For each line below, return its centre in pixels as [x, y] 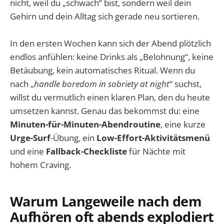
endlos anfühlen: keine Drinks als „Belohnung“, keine [112, 57]
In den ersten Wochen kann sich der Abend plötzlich [110, 43]
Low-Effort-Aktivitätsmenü [153, 138]
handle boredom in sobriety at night [102, 84]
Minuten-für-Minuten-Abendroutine [85, 124]
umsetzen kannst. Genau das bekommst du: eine [105, 111]
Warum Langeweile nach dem [106, 201]
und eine [28, 151]
